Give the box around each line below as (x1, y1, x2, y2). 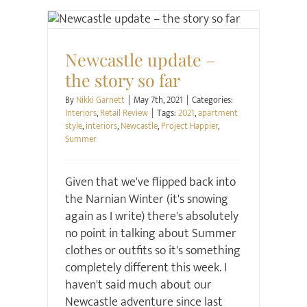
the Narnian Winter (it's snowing (64, 189, 228, 210)
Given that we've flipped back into (64, 172, 236, 193)
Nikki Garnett (75, 93, 125, 108)
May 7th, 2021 (133, 93, 183, 108)
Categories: (191, 93, 233, 108)
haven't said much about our (64, 275, 212, 295)
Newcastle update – (64, 48, 215, 71)
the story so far (64, 69, 180, 91)
